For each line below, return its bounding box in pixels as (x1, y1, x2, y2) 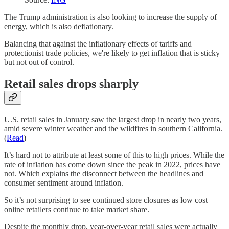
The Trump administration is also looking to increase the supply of (4, 13, 217, 22)
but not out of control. (4, 58, 74, 67)
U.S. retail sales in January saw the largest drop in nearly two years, (4, 115, 221, 124)
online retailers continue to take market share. (4, 205, 149, 214)
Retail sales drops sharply (4, 77, 139, 91)
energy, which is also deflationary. (4, 22, 113, 31)
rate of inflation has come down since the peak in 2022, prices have (4, 160, 220, 169)
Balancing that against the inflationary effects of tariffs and (4, 39, 192, 49)
